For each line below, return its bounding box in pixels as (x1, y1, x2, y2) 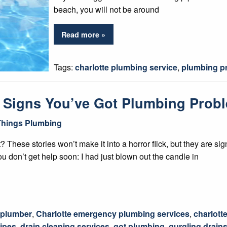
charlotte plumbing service (75, 61, 177, 73)
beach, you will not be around (54, 4, 159, 16)
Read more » (61, 29, 106, 40)
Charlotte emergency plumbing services (36, 208, 190, 220)
